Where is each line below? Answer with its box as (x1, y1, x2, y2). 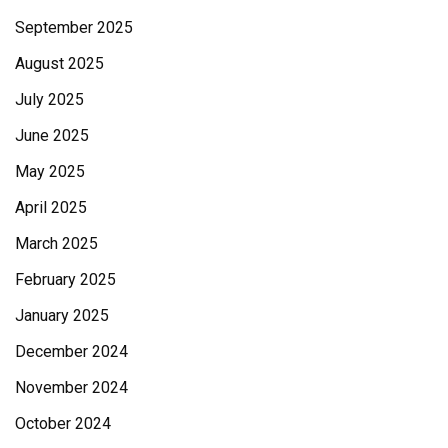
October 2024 (15, 414, 111, 434)
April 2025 (15, 198, 87, 218)
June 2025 (15, 126, 89, 146)
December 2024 (15, 342, 128, 362)
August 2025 (15, 54, 104, 74)
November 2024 (15, 378, 128, 398)
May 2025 (15, 162, 85, 182)
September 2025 (15, 18, 133, 38)
